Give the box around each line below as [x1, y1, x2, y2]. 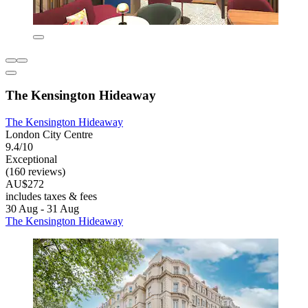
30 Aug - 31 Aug [5, 203, 79, 215]
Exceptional [5, 153, 57, 166]
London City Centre [5, 129, 93, 141]
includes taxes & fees [5, 190, 97, 203]
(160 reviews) [5, 166, 65, 178]
